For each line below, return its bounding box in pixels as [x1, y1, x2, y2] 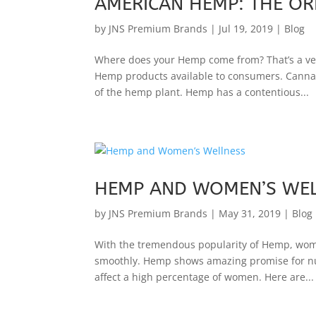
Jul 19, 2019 [219, 21, 274, 35]
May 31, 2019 [219, 206, 281, 220]
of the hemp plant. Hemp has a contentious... [95, 85, 310, 99]
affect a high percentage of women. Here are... [95, 269, 315, 284]
